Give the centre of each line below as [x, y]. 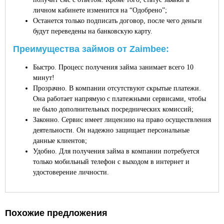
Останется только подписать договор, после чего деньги [117, 21]
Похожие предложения [56, 213]
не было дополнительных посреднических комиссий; [113, 109]
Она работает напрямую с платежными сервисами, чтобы [119, 99]
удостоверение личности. [72, 172]
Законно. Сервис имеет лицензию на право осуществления [122, 120]
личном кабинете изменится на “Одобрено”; [100, 10]
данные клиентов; [60, 141]
